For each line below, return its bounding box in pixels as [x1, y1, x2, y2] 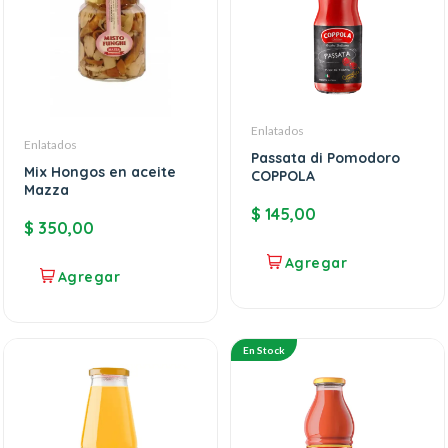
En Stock [243, 343, 285, 356]
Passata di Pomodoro [251, 149, 400, 168]
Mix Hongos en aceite [24, 162, 176, 181]
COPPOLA [251, 167, 315, 186]
